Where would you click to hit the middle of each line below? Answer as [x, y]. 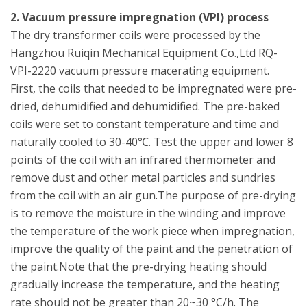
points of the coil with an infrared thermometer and [143, 160]
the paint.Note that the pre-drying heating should [138, 267]
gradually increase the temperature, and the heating [145, 284]
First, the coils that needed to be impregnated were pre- [153, 88]
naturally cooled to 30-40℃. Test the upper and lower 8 [152, 142]
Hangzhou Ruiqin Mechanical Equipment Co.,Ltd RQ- [144, 53]
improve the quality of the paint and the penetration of [151, 249]
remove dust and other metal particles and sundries [143, 177]
